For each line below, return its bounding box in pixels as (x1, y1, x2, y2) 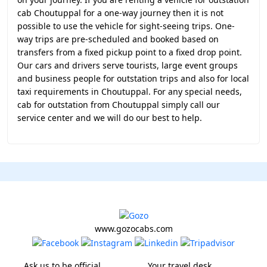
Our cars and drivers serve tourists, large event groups (17, 60, 238, 71)
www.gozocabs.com (94, 223, 173, 235)
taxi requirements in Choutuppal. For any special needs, (17, 86, 242, 97)
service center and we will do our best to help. (17, 112, 202, 123)
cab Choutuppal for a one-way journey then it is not (17, 7, 223, 18)
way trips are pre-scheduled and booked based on (17, 33, 219, 45)
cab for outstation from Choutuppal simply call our (17, 99, 220, 110)
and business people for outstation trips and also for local (17, 73, 249, 84)
